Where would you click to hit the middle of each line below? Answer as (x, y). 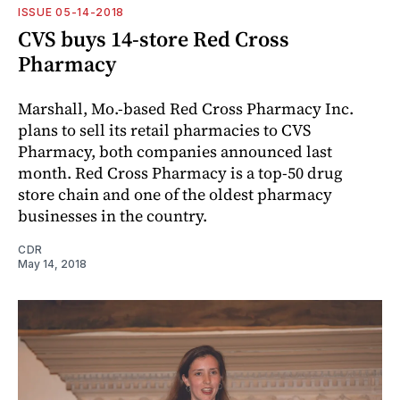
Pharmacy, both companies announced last (175, 151)
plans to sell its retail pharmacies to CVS (164, 129)
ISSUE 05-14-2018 (71, 12)
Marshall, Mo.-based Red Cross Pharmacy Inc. (186, 108)
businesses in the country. (112, 215)
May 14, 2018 (52, 263)
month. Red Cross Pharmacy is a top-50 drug (180, 172)
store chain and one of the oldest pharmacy (175, 194)
